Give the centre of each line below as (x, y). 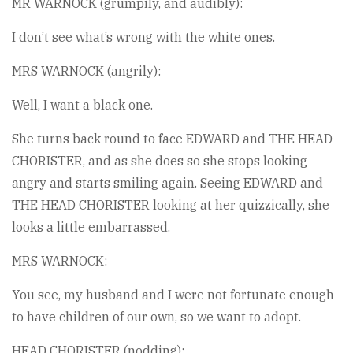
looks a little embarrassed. (91, 227)
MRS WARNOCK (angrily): (86, 71)
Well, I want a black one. (82, 105)
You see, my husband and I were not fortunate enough (173, 295)
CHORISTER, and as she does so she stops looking (160, 161)
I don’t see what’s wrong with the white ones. (143, 37)
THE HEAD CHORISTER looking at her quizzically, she (171, 205)
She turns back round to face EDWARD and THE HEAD (172, 139)
